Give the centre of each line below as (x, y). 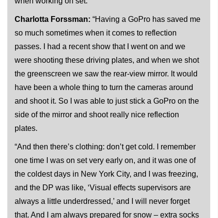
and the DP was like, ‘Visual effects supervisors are (103, 187)
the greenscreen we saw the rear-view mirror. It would (106, 73)
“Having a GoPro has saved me (146, 19)
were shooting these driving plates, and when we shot (107, 60)
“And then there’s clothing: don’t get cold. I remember (105, 146)
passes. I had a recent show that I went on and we (100, 46)
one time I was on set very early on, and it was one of (105, 160)
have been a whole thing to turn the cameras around (104, 87)
